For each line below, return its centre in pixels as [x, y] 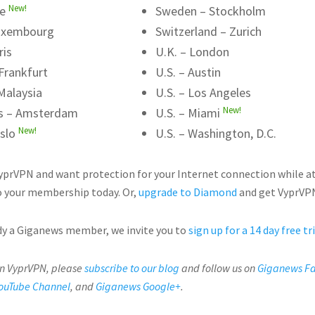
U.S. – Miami [189, 113]
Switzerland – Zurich [209, 31]
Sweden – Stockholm [211, 11]
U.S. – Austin [188, 72]
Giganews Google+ [138, 286]
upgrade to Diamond [188, 192]
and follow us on [218, 268]
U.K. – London [193, 52]
